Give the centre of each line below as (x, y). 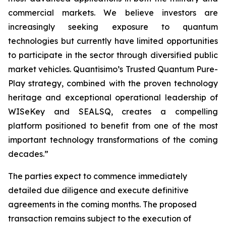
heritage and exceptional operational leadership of (113, 97)
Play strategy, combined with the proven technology (113, 83)
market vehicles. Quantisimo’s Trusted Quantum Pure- (113, 69)
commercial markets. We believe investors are (113, 13)
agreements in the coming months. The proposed (102, 204)
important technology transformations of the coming (113, 140)
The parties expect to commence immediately (98, 176)
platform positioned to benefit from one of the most (113, 126)
